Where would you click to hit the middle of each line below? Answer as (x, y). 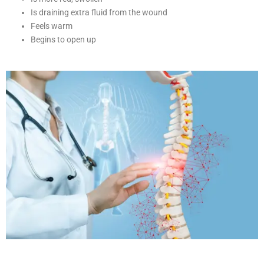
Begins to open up (63, 40)
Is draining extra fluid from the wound (99, 13)
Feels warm (52, 26)
